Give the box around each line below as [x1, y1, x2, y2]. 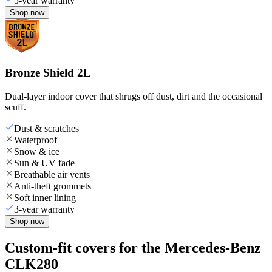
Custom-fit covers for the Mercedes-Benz [5, 239, 261, 256]
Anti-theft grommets [14, 180, 91, 191]
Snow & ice [14, 146, 59, 157]
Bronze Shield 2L [5, 66, 91, 80]
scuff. [5, 101, 26, 112]
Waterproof [14, 134, 57, 145]
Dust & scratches [14, 123, 79, 134]
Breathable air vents [14, 169, 90, 180]
